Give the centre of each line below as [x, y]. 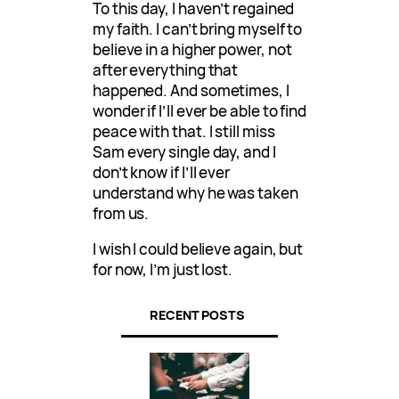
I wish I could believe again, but [198, 248]
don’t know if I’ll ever [162, 172]
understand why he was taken [195, 192]
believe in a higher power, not [192, 49]
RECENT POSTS [197, 315]
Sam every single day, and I [184, 151]
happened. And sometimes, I [191, 90]
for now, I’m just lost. [163, 269]
